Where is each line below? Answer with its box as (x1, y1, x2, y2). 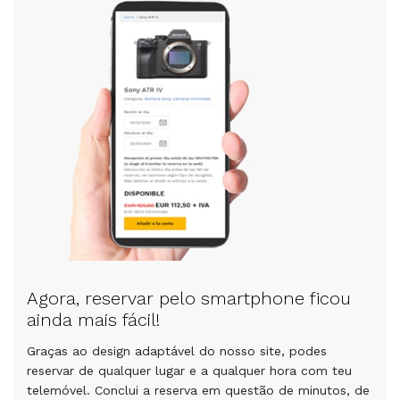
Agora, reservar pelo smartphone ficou (27, 287, 351, 310)
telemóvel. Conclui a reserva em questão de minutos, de (27, 383, 370, 398)
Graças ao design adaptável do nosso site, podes (27, 344, 327, 359)
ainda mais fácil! (27, 309, 160, 331)
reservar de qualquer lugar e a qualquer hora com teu (27, 363, 352, 379)
